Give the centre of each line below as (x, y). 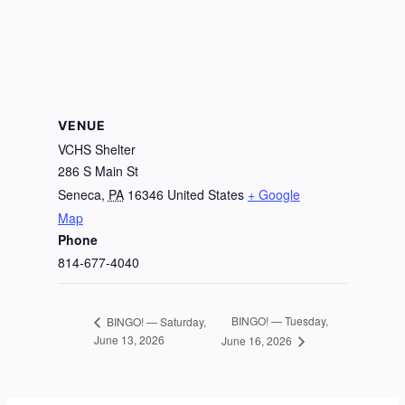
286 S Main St (98, 170)
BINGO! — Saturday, (155, 321)
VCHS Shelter (96, 149)
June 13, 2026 (129, 340)
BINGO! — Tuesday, (279, 321)
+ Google (273, 194)
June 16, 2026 (258, 341)
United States (205, 194)
